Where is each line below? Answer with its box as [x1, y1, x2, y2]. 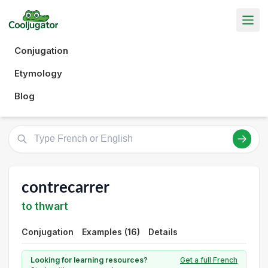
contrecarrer [22, 179, 109, 196]
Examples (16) [82, 227, 140, 237]
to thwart [22, 200, 68, 212]
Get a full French [180, 255, 237, 264]
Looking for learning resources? [31, 255, 148, 264]
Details [148, 227, 178, 237]
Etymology [14, 67, 62, 79]
